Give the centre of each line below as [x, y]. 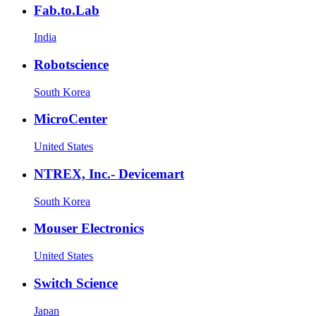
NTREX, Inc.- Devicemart [109, 174]
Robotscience [71, 65]
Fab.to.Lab [67, 10]
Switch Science [76, 283]
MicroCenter [71, 119]
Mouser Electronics [89, 229]
